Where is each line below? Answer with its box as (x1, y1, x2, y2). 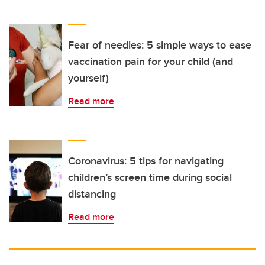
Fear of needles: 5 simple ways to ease (68, 37, 251, 53)
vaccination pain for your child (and (68, 54, 233, 70)
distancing (68, 186, 116, 202)
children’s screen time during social (68, 170, 232, 186)
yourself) (68, 70, 109, 86)
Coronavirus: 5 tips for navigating (68, 153, 224, 169)
